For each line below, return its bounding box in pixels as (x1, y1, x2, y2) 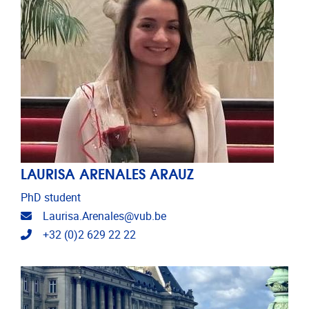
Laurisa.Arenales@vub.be (43, 209, 166, 223)
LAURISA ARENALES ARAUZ (21, 161, 194, 183)
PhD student (21, 190, 81, 204)
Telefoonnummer (31, 227, 114, 241)
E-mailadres (31, 208, 88, 222)
